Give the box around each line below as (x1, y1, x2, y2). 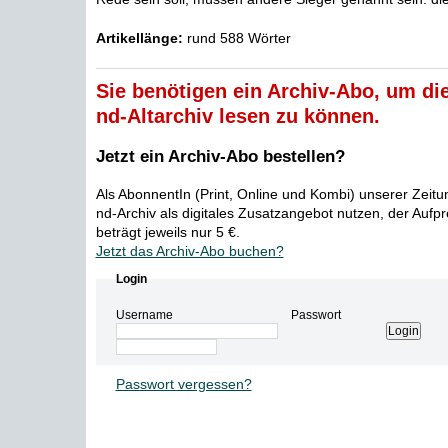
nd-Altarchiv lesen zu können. (95, 105, 380, 127)
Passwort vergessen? (115, 376, 252, 392)
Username (115, 308, 173, 322)
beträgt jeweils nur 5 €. (95, 224, 240, 240)
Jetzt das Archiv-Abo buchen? (95, 243, 284, 259)
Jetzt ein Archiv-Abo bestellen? (95, 147, 345, 166)
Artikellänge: (95, 30, 183, 46)
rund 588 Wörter (182, 30, 291, 46)
